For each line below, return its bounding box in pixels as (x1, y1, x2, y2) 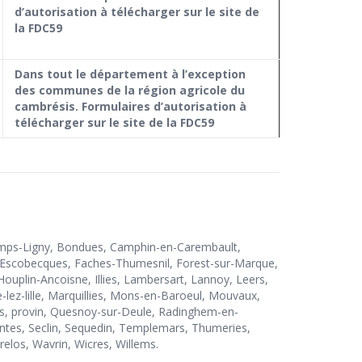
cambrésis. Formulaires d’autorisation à (15, 99, 246, 115)
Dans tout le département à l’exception (15, 66, 246, 82)
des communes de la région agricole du (15, 82, 245, 99)
